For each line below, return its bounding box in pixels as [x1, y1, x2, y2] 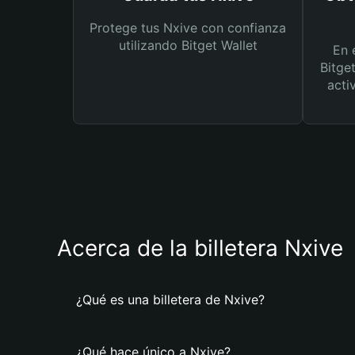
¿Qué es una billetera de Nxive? [76, 292, 265, 307]
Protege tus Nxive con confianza [90, 20, 286, 36]
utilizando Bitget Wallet [118, 37, 258, 53]
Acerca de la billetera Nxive [57, 235, 343, 261]
